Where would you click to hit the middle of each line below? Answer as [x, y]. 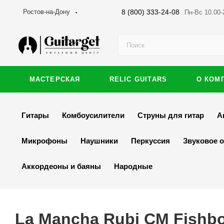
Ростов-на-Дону [46, 12]
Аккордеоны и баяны [61, 166]
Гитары [35, 115]
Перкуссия [150, 141]
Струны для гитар [171, 115]
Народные [133, 166]
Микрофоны [44, 141]
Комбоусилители [93, 115]
